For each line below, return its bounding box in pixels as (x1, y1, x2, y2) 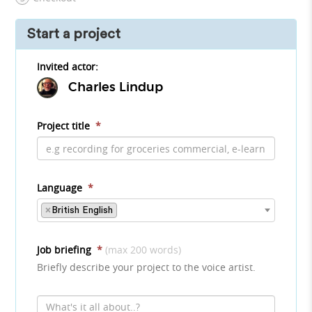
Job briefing (37, 243, 95, 256)
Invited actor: (37, 60, 99, 73)
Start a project (27, 27, 121, 41)
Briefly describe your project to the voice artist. (37, 260, 256, 274)
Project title (37, 119, 93, 132)
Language (37, 181, 86, 194)
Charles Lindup (68, 81, 164, 94)
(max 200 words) (105, 243, 182, 256)
